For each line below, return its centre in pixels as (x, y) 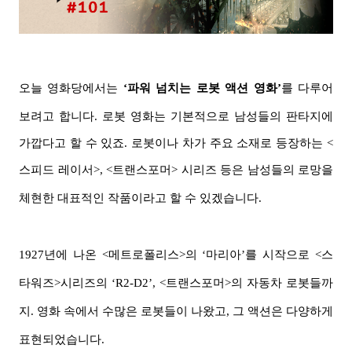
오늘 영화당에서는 (71, 88)
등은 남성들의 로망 (271, 170)
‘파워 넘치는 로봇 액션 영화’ (202, 88)
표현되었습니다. (62, 340)
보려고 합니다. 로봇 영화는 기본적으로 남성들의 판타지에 (176, 117)
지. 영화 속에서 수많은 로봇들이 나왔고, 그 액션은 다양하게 (176, 312)
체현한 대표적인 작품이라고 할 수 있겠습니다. (140, 198)
